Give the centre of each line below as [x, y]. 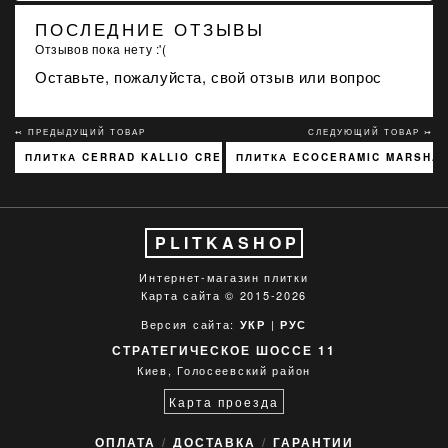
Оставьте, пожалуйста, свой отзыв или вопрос [208, 76]
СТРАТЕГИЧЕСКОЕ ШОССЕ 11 [224, 350]
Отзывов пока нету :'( [101, 48]
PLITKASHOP [227, 242]
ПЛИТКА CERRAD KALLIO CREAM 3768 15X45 [174, 157]
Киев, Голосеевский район [224, 370]
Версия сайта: [190, 324]
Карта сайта [180, 295]
